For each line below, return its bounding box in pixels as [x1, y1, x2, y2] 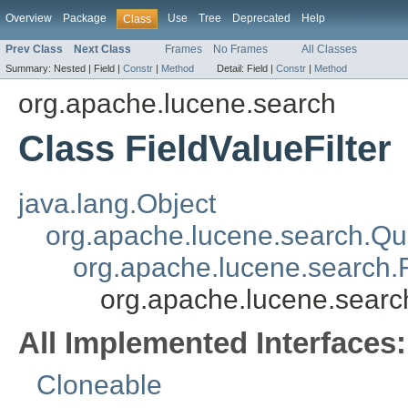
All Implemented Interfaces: [18, 326, 406, 361]
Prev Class [5, 43, 63, 56]
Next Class [74, 43, 131, 56]
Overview [5, 12, 52, 25]
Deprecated [232, 12, 291, 25]
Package [63, 12, 107, 25]
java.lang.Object [18, 189, 216, 219]
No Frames [213, 43, 268, 56]
